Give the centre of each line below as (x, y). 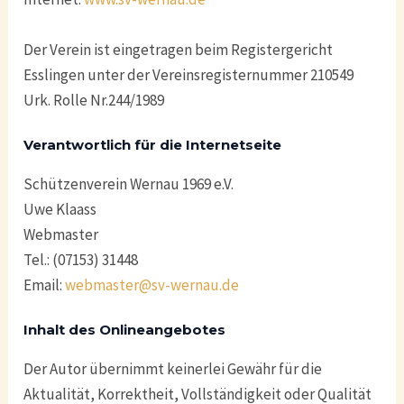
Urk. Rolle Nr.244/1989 (94, 100)
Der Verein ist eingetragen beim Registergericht (179, 49)
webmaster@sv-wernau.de (152, 285)
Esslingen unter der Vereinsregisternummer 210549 (189, 74)
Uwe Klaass (60, 209)
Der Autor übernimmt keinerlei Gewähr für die (173, 368)
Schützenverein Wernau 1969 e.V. (129, 184)
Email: (45, 285)
